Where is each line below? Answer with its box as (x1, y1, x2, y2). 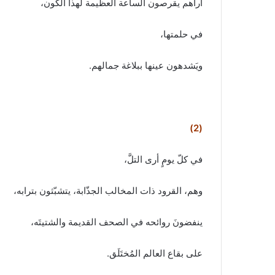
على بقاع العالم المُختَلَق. (107, 247, 203, 259)
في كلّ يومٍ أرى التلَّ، (124, 153, 203, 165)
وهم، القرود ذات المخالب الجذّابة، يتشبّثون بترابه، (14, 184, 203, 196)
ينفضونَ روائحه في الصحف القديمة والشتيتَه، (31, 215, 203, 228)
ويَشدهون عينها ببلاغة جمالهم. (89, 59, 203, 71)
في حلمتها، (160, 28, 203, 40)
